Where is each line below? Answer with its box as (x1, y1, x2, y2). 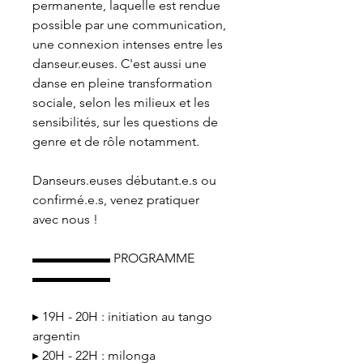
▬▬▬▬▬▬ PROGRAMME (32, 250, 194, 266)
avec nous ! (32, 211, 98, 227)
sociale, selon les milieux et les (32, 95, 210, 110)
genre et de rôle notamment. (32, 134, 199, 149)
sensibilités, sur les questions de (32, 114, 218, 130)
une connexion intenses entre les (32, 36, 223, 52)
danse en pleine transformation (32, 75, 212, 91)
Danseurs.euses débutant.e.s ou (32, 173, 216, 188)
